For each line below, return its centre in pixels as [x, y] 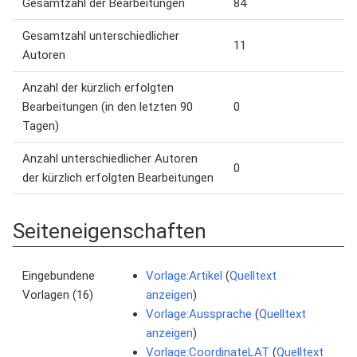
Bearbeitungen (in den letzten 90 [108, 107]
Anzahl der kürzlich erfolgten [98, 88]
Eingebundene [59, 276]
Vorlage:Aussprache [199, 314]
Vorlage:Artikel [184, 276]
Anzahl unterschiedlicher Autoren [110, 159]
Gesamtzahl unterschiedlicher [101, 36]
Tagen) [41, 126]
